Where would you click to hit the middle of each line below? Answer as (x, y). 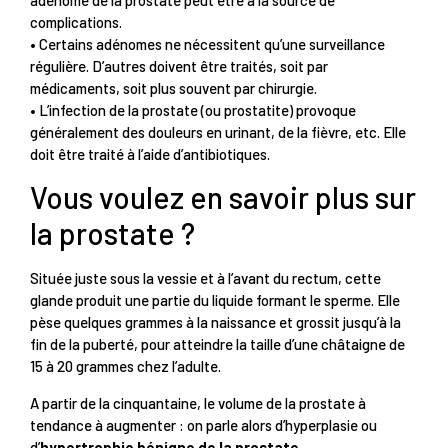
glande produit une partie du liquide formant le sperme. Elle (215, 300)
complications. (77, 21)
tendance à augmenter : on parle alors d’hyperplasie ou (203, 424)
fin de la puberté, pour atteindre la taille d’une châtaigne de (217, 344)
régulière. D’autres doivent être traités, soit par (179, 65)
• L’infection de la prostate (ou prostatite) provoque (193, 109)
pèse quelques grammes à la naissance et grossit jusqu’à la (215, 322)
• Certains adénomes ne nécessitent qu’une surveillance (207, 43)
